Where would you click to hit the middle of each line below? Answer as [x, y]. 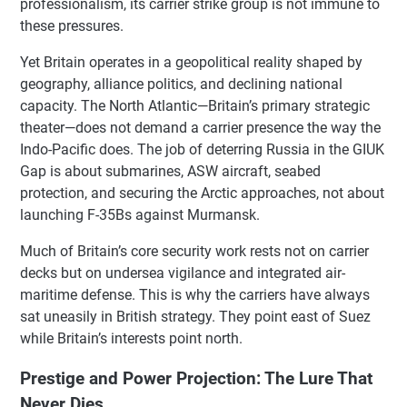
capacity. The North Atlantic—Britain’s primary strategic [195, 105]
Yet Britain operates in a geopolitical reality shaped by [191, 62]
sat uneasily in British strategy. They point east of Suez [195, 316]
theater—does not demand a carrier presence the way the [200, 127]
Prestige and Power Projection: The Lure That [196, 379]
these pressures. [72, 25]
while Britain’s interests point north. [131, 338]
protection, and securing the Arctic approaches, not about [202, 193]
